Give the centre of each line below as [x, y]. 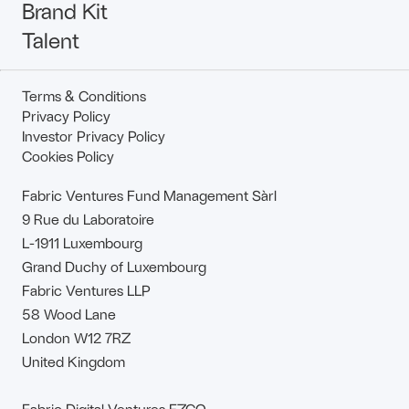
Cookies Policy [68, 156]
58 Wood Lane [69, 313]
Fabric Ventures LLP [86, 289]
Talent [51, 40]
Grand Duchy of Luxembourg [114, 266]
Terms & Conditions [84, 95]
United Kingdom [73, 361]
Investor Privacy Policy [94, 136]
